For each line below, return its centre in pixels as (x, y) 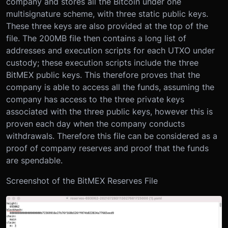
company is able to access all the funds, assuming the (110, 87)
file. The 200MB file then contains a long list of (96, 38)
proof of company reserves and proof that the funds (107, 148)
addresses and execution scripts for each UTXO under (110, 51)
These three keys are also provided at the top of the (107, 26)
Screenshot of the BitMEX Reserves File (82, 181)
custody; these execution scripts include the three (102, 63)
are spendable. (34, 161)
